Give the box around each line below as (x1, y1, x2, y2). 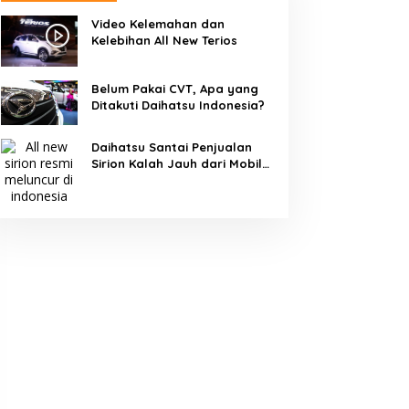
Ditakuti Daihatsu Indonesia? (90, 98, 265, 113)
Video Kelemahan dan (90, 16, 225, 32)
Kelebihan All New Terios (90, 33, 237, 48)
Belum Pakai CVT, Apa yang (90, 81, 258, 97)
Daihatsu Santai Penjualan (90, 139, 252, 154)
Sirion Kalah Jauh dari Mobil (90, 155, 262, 171)
